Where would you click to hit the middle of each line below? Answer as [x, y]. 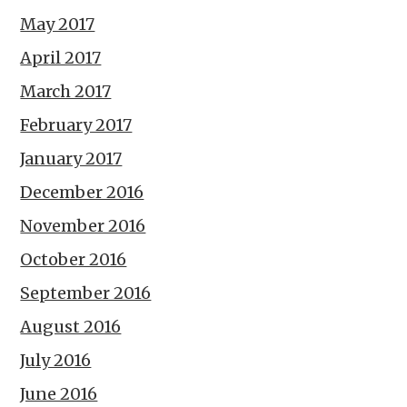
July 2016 [56, 360]
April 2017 [61, 57]
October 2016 [74, 259]
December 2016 [82, 192]
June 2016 [59, 393]
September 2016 [86, 293]
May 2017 [58, 24]
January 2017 [71, 158]
